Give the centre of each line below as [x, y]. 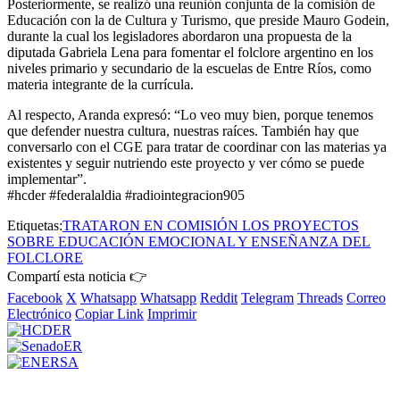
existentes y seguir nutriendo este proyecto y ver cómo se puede [186, 162]
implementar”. [47, 179]
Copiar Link [109, 313]
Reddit [219, 297]
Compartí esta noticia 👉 [77, 276]
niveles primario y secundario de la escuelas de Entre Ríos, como [189, 68]
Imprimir [172, 313]
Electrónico [39, 313]
